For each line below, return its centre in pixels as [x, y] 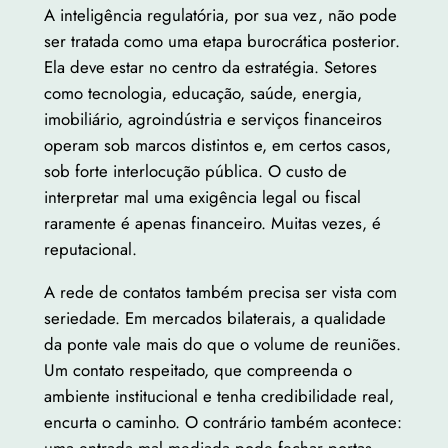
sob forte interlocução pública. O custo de [195, 171]
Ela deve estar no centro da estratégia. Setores [210, 67]
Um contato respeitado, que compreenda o [197, 370]
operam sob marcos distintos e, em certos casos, [217, 145]
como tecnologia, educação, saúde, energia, [202, 93]
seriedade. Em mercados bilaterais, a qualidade [214, 318]
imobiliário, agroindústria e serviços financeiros [212, 119]
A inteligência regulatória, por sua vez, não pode [220, 15]
